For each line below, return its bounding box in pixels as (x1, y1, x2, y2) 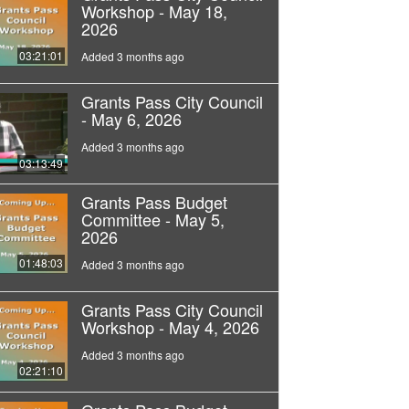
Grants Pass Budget (80, 189, 227, 214)
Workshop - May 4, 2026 (80, 314, 259, 339)
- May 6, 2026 (80, 106, 182, 131)
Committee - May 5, (80, 206, 225, 231)
